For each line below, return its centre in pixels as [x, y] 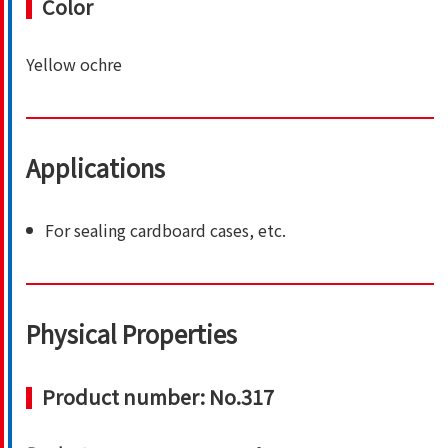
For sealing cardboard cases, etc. [165, 230]
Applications [95, 168]
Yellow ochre [74, 64]
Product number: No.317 [158, 397]
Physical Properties [131, 334]
